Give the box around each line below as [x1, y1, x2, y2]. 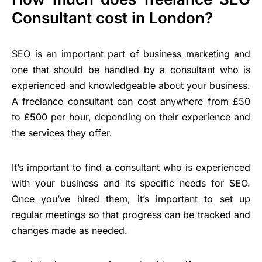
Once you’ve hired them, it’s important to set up [12, 193, 250, 205]
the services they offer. [12, 127, 112, 139]
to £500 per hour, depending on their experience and [12, 111, 250, 123]
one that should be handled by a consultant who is [12, 64, 250, 76]
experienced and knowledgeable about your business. [12, 80, 250, 92]
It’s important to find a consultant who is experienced [12, 161, 250, 174]
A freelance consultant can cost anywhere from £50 [12, 95, 250, 108]
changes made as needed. [12, 225, 127, 237]
